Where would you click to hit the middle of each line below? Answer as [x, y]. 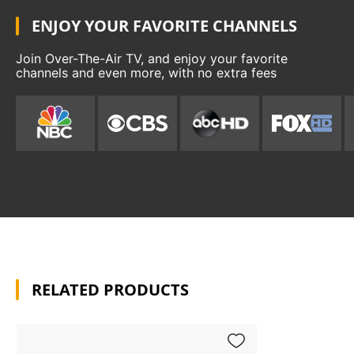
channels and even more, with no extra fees [146, 73]
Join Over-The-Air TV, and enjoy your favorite [152, 58]
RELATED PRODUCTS [110, 290]
